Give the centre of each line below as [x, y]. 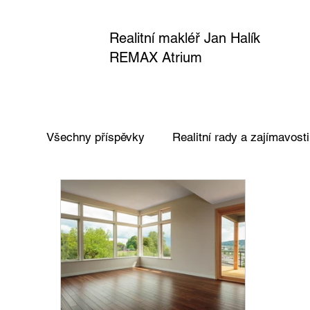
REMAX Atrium [156, 58]
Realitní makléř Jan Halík [185, 38]
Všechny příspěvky [96, 137]
